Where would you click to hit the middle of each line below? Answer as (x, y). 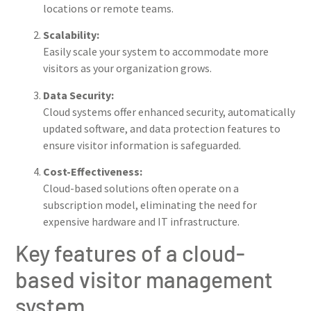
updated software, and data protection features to (162, 128)
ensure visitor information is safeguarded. (142, 145)
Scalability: (71, 35)
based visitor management (144, 279)
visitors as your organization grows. (127, 68)
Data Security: (78, 95)
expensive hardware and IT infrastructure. (141, 221)
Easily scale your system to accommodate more (156, 52)
